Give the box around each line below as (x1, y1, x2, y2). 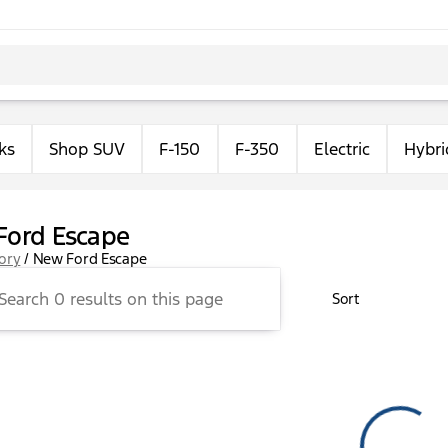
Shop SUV (49, 138, 125, 160)
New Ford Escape (32, 249, 147, 268)
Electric (314, 138, 370, 160)
